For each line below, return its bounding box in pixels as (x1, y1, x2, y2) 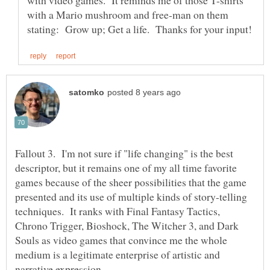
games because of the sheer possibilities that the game (15, 175, 246, 190)
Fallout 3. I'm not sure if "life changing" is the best (15, 146, 233, 161)
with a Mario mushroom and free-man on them (27, 7, 228, 22)
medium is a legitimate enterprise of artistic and (15, 247, 220, 262)
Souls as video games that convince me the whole (15, 233, 227, 248)
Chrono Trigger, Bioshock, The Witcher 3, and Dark (15, 218, 239, 233)
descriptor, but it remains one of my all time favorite (15, 160, 237, 175)
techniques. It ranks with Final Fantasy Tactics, (15, 204, 220, 219)
